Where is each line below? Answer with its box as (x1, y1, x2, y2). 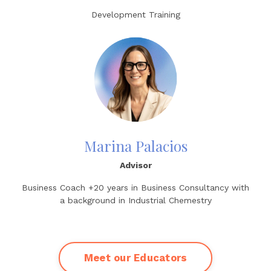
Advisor (119, 160, 152, 170)
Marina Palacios (83, 136, 188, 155)
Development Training (91, 10, 180, 19)
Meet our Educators (83, 252, 188, 264)
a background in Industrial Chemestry (59, 195, 212, 205)
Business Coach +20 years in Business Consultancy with (22, 183, 249, 192)
